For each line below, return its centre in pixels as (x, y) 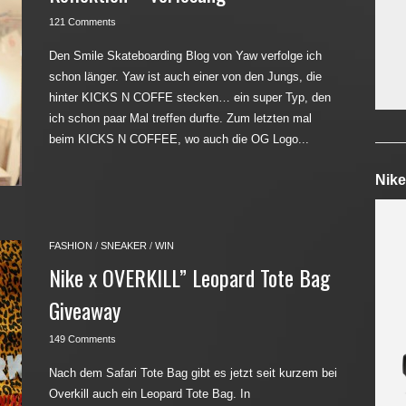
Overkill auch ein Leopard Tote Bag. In (150, 394)
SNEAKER (124, 246)
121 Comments (82, 22)
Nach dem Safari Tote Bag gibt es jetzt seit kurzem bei (193, 373)
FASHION (71, 246)
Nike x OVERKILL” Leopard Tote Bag (189, 277)
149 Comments (82, 339)
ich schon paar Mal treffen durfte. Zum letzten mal (180, 118)
